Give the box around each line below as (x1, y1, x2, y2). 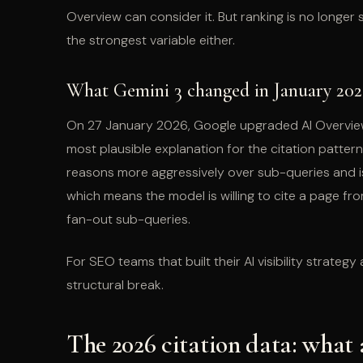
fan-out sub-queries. (66, 211, 190, 228)
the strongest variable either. (66, 32, 235, 49)
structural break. (66, 275, 164, 293)
